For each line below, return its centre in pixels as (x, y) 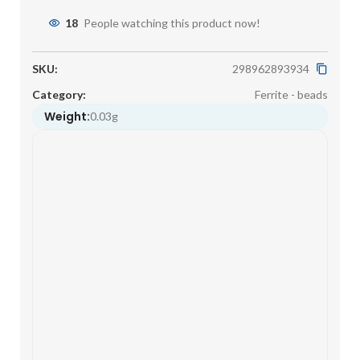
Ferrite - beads (291, 94)
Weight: (67, 116)
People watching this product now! (172, 23)
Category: (59, 94)
